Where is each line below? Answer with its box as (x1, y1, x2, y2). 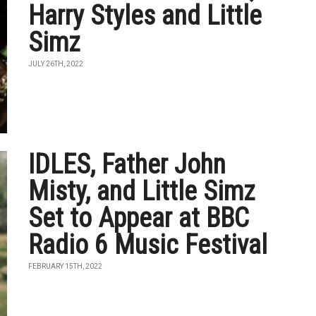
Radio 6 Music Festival (28, 229, 268, 260)
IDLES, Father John (28, 149, 226, 180)
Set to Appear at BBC (28, 202, 250, 233)
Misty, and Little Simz (28, 176, 256, 207)
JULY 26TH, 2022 (28, 60, 84, 68)
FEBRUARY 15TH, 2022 (28, 262, 103, 270)
